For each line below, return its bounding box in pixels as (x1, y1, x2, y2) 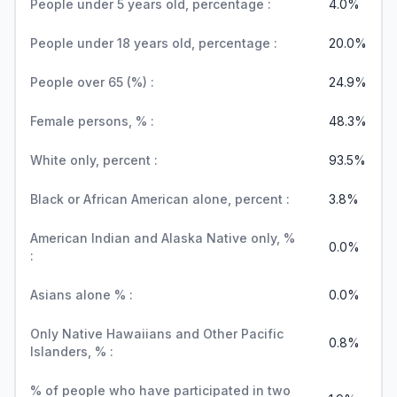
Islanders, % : (30, 344, 113, 359)
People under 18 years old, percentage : (30, 35, 277, 51)
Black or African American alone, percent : (30, 191, 290, 206)
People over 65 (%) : (30, 74, 154, 90)
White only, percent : (30, 152, 158, 167)
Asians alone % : (30, 287, 133, 302)
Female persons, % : (30, 113, 154, 128)
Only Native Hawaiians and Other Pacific (30, 326, 284, 341)
